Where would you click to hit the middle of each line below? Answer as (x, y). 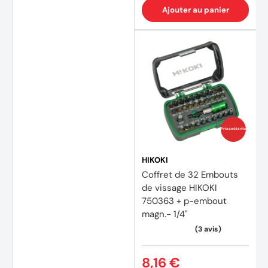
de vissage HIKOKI (179, 188)
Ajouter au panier (195, 10)
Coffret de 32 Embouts (190, 174)
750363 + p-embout (184, 201)
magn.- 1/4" (165, 214)
